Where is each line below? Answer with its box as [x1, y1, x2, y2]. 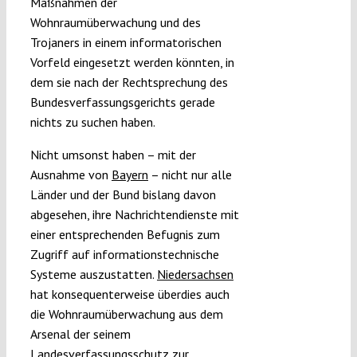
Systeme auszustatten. [29, 266, 157, 283]
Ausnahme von [29, 167, 112, 183]
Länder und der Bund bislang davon [29, 186, 216, 203]
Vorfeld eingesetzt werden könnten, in [29, 54, 234, 71]
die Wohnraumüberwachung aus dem [29, 306, 223, 323]
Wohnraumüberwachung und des [29, 14, 201, 31]
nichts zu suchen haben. [29, 114, 155, 131]
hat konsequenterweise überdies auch [29, 286, 229, 303]
